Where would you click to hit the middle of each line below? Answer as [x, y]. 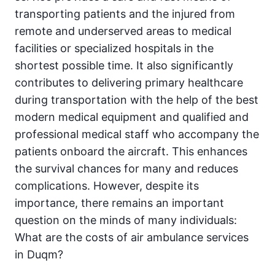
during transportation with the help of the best [137, 100]
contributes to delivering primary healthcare [129, 83]
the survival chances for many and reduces [126, 169]
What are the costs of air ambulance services [132, 238]
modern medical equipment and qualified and [132, 117]
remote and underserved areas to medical [123, 31]
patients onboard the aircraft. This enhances [131, 152]
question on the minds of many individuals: [126, 220]
